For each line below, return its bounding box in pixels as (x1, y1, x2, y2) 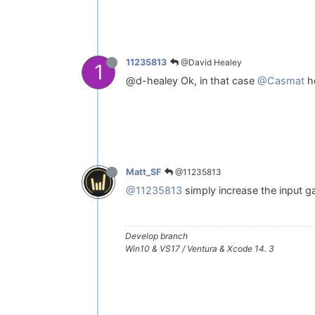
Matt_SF (126, 167, 161, 178)
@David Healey (179, 56, 242, 67)
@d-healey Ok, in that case (126, 74, 257, 87)
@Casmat (257, 74, 304, 87)
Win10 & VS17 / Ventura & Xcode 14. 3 (125, 243, 274, 254)
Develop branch (125, 230, 188, 241)
